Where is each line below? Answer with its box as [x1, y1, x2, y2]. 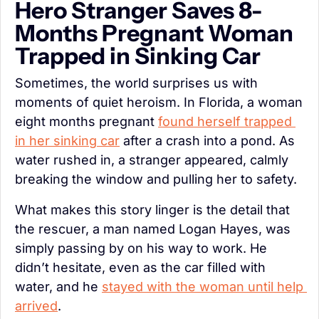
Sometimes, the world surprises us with [15, 75, 258, 90]
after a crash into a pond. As [120, 132, 295, 148]
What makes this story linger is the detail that [15, 202, 290, 217]
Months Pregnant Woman [15, 19, 293, 47]
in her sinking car [15, 132, 120, 148]
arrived [15, 298, 58, 313]
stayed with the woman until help [102, 278, 303, 294]
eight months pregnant [15, 113, 158, 129]
